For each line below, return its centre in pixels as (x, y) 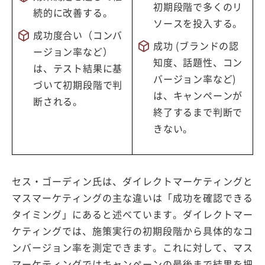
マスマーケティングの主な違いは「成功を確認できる (132, 197)
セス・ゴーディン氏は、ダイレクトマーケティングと (132, 181)
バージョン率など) (195, 78)
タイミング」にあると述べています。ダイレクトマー (132, 214)
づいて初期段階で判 (78, 84)
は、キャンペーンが (198, 95)
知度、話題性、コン (198, 62)
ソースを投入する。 (198, 23)
